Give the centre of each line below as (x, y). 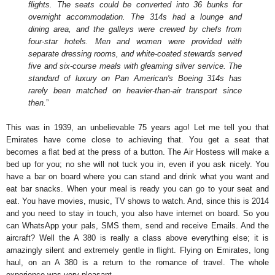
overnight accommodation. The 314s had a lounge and (135, 17)
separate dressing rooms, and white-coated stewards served (135, 54)
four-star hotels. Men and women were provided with (135, 42)
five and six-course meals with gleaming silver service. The (135, 66)
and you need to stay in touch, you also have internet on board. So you (137, 214)
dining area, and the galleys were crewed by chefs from (135, 29)
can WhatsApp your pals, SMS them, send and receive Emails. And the (137, 226)
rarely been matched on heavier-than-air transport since (135, 91)
